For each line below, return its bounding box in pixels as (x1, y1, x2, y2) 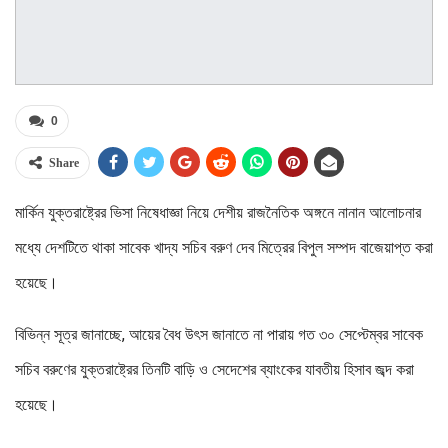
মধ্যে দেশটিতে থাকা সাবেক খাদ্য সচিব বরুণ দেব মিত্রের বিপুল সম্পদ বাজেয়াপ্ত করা (15, 238, 433, 258)
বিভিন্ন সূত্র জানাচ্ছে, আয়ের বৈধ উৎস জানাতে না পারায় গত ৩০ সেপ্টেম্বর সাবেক (15, 325, 423, 345)
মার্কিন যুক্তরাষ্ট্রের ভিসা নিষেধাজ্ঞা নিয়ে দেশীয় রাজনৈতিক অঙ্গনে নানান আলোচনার (15, 203, 421, 223)
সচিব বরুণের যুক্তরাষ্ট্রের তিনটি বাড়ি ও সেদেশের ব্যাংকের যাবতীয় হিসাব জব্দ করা (15, 360, 414, 380)
